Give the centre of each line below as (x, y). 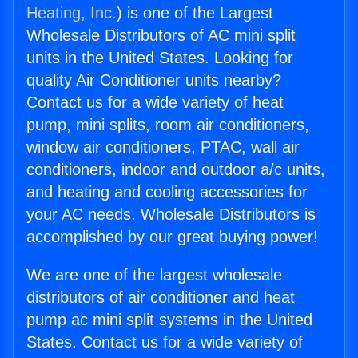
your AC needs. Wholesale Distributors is (171, 215)
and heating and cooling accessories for (167, 192)
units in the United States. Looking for (160, 58)
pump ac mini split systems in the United (169, 320)
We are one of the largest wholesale (154, 275)
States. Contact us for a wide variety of (165, 342)
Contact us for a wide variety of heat (155, 103)
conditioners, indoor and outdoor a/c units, (176, 170)
